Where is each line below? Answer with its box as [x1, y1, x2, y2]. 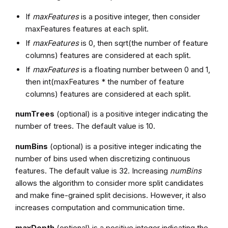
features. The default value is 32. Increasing [15, 165, 170, 176]
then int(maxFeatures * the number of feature [25, 76, 184, 87]
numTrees [15, 108, 54, 119]
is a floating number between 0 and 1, [78, 64, 210, 74]
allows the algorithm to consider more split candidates [15, 178, 204, 188]
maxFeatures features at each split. [25, 23, 149, 34]
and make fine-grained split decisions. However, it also [15, 190, 206, 200]
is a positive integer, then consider [78, 11, 200, 21]
